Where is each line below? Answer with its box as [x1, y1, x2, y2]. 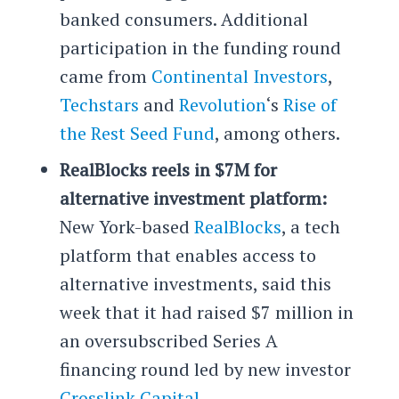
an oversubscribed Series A [59, 328, 278, 353]
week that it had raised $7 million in [59, 299, 354, 324]
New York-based [59, 214, 194, 239]
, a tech [281, 214, 340, 239]
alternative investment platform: [59, 185, 327, 210]
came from [59, 63, 151, 88]
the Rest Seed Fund [59, 120, 215, 145]
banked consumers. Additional [59, 6, 308, 31]
